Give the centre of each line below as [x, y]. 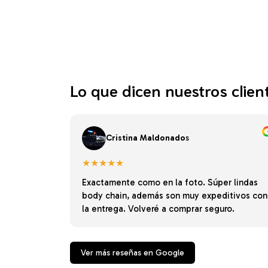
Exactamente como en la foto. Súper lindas [170, 182]
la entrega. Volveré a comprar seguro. [158, 208]
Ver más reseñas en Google [133, 252]
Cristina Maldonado [146, 138]
